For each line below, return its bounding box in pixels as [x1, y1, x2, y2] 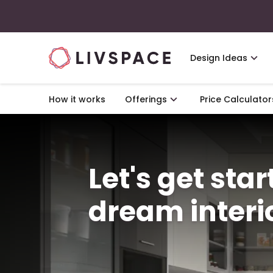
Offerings [125, 93, 167, 105]
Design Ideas [190, 52, 247, 64]
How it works [49, 93, 105, 105]
